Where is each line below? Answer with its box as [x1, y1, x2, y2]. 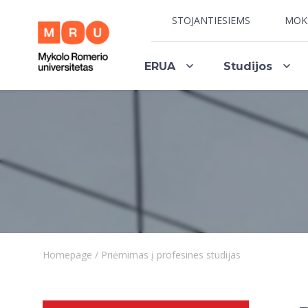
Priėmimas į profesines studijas [101, 248, 241, 261]
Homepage [43, 248, 92, 261]
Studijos [223, 59, 272, 73]
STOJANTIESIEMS [172, 14, 250, 27]
